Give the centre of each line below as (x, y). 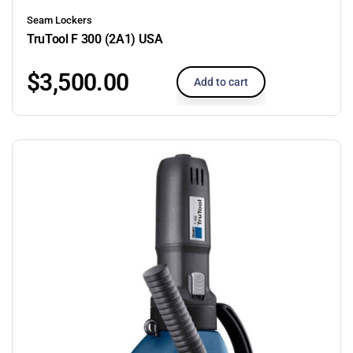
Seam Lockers (59, 20)
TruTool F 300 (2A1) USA (95, 39)
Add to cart (221, 82)
